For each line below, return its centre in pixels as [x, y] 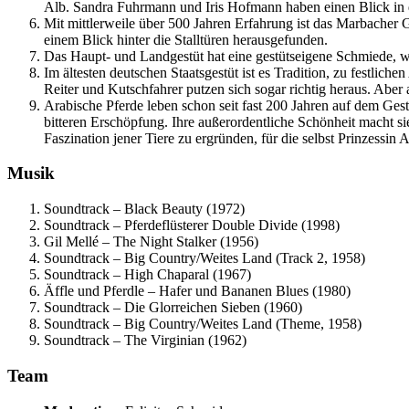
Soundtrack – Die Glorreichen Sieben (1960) [173, 308]
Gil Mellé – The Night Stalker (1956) [151, 242]
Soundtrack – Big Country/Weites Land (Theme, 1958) [203, 324]
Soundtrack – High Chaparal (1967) [147, 275]
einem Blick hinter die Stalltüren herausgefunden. [186, 39]
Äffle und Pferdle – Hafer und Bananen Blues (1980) [197, 291]
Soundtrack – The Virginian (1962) [145, 341]
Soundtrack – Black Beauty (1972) [144, 209]
